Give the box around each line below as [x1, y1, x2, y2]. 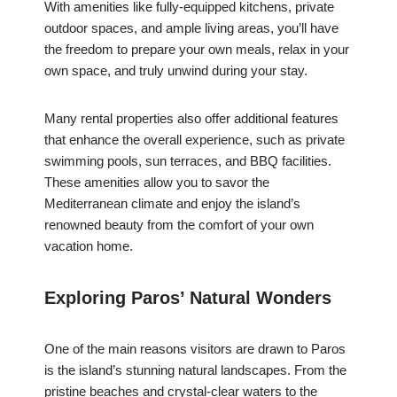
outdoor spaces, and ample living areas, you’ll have [44, 20, 339, 36]
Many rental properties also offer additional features [44, 111, 339, 127]
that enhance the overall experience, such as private [44, 132, 345, 148]
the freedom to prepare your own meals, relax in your [44, 42, 349, 58]
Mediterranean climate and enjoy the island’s [44, 196, 300, 212]
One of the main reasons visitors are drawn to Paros [44, 341, 346, 357]
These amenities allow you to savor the [44, 175, 269, 191]
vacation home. [44, 238, 133, 254]
